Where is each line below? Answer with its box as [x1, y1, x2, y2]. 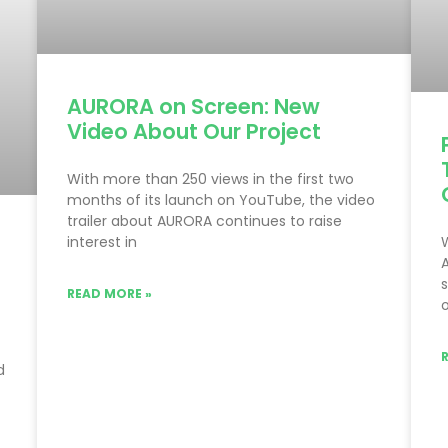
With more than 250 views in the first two [67, 168, 355, 189]
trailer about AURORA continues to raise [67, 210, 343, 231]
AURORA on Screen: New [67, 91, 321, 121]
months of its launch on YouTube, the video [67, 189, 376, 210]
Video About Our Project [67, 116, 322, 146]
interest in [67, 231, 138, 252]
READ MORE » [67, 284, 153, 302]
